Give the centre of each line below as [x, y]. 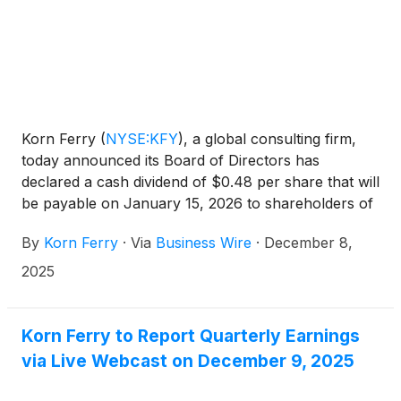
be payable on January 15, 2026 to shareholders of [197, 204]
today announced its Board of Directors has [171, 161]
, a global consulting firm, [270, 139]
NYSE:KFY [142, 139]
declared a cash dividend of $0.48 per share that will [200, 182]
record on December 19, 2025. [126, 225]
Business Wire [204, 243]
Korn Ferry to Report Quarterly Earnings [191, 336]
